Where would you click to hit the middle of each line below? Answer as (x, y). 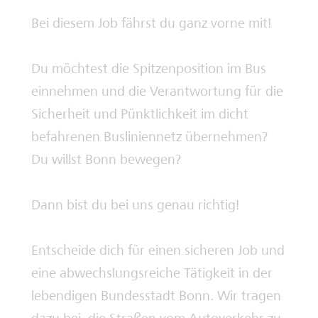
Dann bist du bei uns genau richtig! (135, 205)
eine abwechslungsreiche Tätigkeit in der (152, 273)
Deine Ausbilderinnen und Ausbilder (124, 24)
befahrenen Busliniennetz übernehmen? (149, 137)
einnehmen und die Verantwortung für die (157, 91)
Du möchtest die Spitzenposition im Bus (149, 68)
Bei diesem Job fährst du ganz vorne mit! (151, 23)
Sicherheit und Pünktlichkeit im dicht (140, 114)
